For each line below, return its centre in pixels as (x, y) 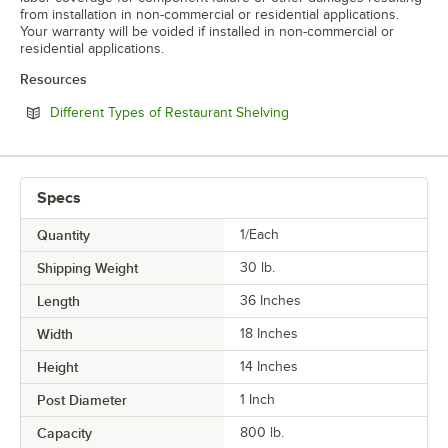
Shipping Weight (87, 267)
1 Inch (257, 399)
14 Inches (269, 366)
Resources (53, 78)
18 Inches (269, 333)
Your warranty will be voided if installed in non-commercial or (207, 31)
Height (57, 366)
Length (58, 300)
